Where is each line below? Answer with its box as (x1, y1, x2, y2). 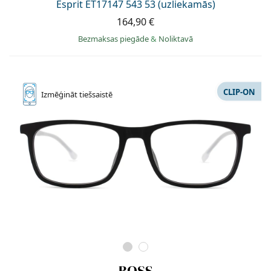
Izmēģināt (41, 89, 79, 100)
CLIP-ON (223, 86, 255, 97)
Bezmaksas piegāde (78, 33, 151, 45)
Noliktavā (158, 33, 193, 45)
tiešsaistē (79, 89, 113, 100)
